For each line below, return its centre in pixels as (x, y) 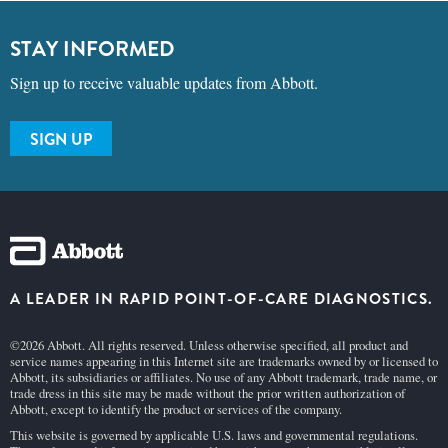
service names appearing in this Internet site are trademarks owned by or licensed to (224, 361)
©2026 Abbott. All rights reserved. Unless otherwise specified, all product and (209, 345)
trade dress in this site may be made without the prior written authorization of (207, 393)
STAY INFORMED (92, 49)
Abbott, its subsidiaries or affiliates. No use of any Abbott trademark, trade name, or (223, 377)
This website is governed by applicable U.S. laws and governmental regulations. (214, 435)
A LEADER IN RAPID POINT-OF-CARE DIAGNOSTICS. (222, 299)
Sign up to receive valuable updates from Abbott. (164, 82)
